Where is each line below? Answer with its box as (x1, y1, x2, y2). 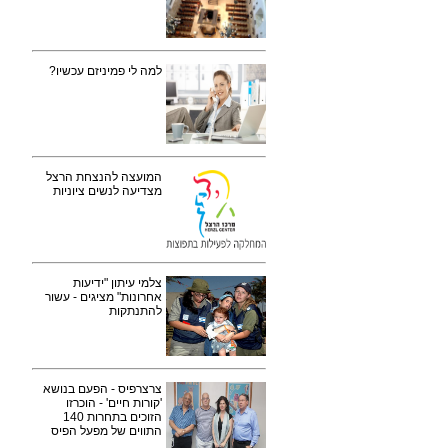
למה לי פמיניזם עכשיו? (49, 64, 162, 78)
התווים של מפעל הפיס (51, 424, 162, 438)
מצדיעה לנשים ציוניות (53, 184, 162, 198)
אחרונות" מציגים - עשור (45, 290, 162, 304)
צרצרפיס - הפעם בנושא (43, 382, 162, 396)
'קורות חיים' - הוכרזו (66, 396, 162, 410)
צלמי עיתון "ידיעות (73, 276, 162, 290)
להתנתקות (109, 304, 162, 318)
